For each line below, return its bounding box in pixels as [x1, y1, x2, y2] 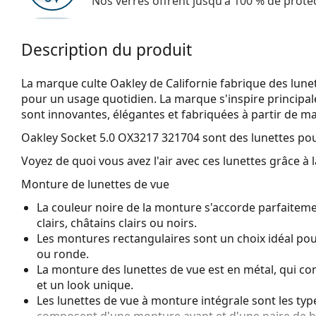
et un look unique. [37, 276, 133, 293]
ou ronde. [37, 245, 89, 262]
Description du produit [21, 38, 192, 61]
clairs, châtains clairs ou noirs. [37, 214, 197, 231]
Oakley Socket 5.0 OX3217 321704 [21, 129, 200, 145]
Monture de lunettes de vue [21, 176, 169, 192]
